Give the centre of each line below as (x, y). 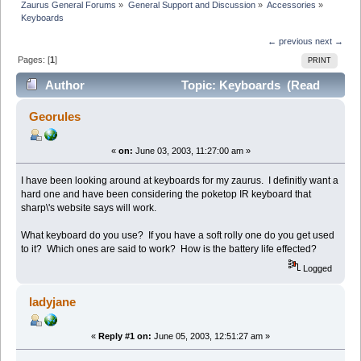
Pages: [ (34, 59)
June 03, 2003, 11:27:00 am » (191, 150)
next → (329, 41)
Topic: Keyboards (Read (249, 85)
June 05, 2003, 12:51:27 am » (211, 336)
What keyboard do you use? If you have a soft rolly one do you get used (178, 235)
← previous (290, 41)
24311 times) (58, 110)
